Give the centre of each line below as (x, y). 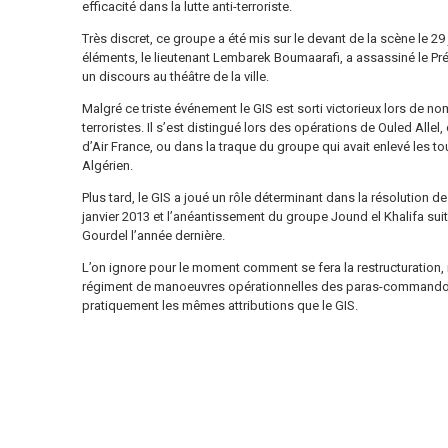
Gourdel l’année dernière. (153, 236)
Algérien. (107, 166)
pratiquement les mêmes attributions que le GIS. (219, 306)
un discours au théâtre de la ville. (175, 77)
